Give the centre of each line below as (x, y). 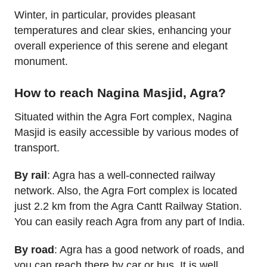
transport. (37, 148)
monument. (41, 61)
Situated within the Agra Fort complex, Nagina (123, 117)
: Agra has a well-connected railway (131, 176)
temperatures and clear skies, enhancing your (123, 30)
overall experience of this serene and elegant (121, 46)
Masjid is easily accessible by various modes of (126, 132)
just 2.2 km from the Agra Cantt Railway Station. (128, 207)
